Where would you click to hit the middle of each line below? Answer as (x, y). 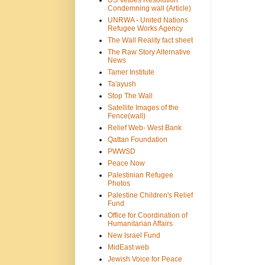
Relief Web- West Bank (145, 128)
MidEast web (128, 248)
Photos (119, 184)
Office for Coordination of (148, 216)
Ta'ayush (122, 84)
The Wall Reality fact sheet (150, 41)
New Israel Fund (134, 236)
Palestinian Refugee (140, 175)
